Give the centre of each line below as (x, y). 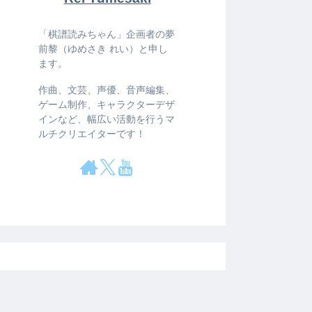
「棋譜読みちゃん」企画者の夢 (107, 34)
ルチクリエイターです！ (92, 133)
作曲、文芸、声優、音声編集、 (107, 89)
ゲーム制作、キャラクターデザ (107, 104)
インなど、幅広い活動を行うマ (107, 119)
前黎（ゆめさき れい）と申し (103, 49)
